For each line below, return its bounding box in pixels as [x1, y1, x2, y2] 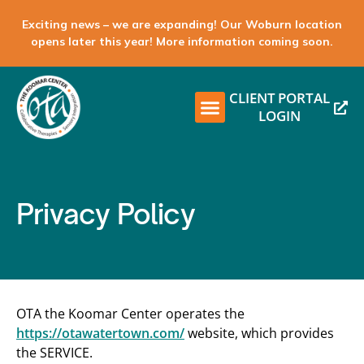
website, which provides [184, 324, 334, 342]
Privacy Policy [16, 197, 195, 231]
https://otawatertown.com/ [16, 324, 184, 342]
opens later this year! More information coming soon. [31, 34, 333, 49]
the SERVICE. [16, 344, 93, 362]
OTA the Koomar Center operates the [16, 305, 245, 323]
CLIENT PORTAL [229, 89, 330, 107]
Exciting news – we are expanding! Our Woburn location [22, 17, 342, 32]
